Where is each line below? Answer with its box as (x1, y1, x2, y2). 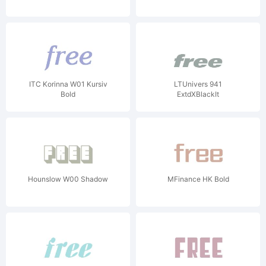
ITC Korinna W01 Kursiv (28, 80, 107, 88)
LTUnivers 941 (174, 80, 222, 88)
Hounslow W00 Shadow (28, 175, 108, 183)
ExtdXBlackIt (177, 90, 219, 99)
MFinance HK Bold (167, 175, 229, 183)
